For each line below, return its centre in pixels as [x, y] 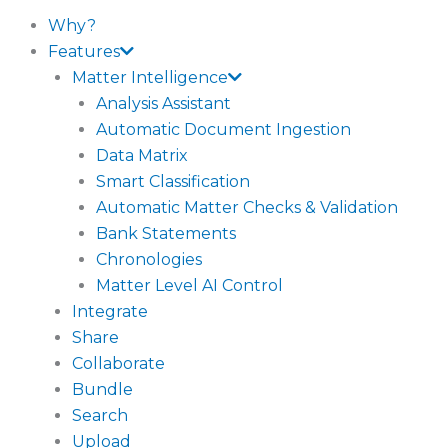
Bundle [102, 389]
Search [100, 415]
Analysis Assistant [163, 103]
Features [84, 51]
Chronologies [149, 259]
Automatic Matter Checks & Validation [247, 207]
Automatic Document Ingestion [223, 129]
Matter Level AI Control [189, 285]
